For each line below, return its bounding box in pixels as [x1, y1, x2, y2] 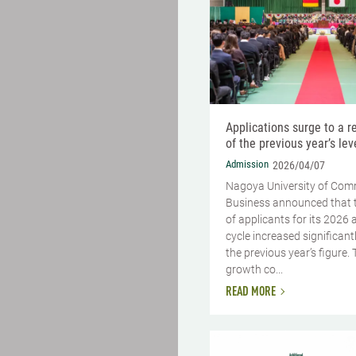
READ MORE [226, 286, 276, 300]
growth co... [226, 262, 283, 276]
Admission [226, 158, 269, 171]
